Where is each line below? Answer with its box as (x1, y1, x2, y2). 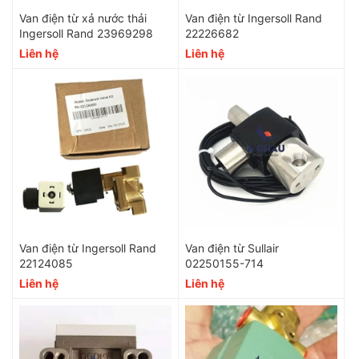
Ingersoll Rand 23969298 (19, 26, 153, 41)
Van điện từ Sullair (185, 241, 279, 256)
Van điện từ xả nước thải (19, 11, 147, 26)
